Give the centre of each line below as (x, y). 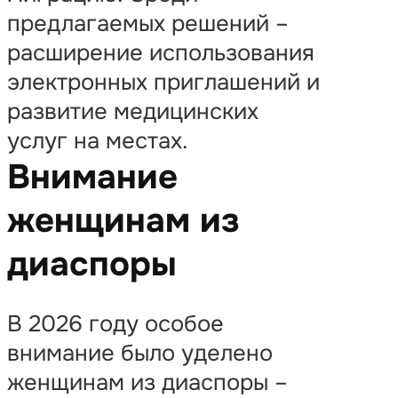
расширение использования (161, 53)
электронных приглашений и (163, 83)
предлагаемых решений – (148, 24)
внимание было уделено (140, 353)
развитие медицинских (133, 112)
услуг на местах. (98, 141)
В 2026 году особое (115, 323)
